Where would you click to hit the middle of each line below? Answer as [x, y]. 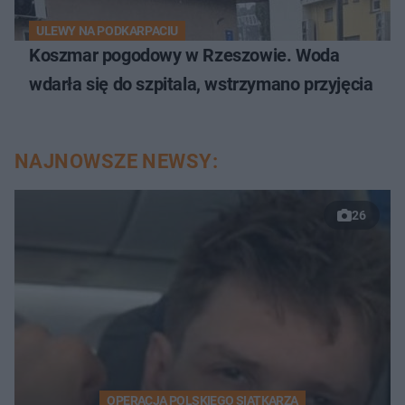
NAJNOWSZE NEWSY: [117, 162]
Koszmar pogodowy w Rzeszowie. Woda [184, 56]
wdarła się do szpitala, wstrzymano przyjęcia [201, 85]
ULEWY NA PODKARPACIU [107, 31]
